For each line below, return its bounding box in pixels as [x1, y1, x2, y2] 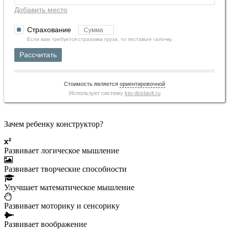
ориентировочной [120, 81, 165, 87]
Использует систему [68, 90, 125, 97]
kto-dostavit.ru [124, 90, 161, 97]
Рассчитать [19, 51, 57, 59]
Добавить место [14, 5, 67, 14]
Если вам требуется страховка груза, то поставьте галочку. [27, 36, 173, 42]
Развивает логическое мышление [4, 146, 119, 155]
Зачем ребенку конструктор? [4, 120, 103, 129]
